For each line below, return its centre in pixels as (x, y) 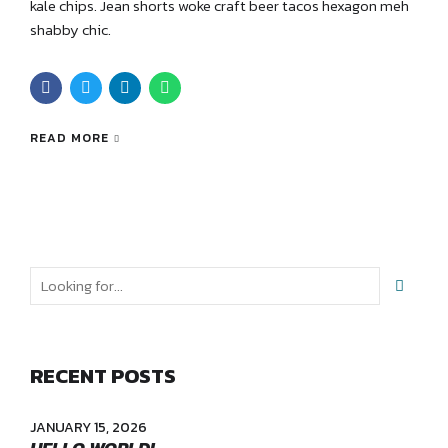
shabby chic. (70, 29)
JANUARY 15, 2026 (88, 427)
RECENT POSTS (103, 375)
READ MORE (69, 138)
